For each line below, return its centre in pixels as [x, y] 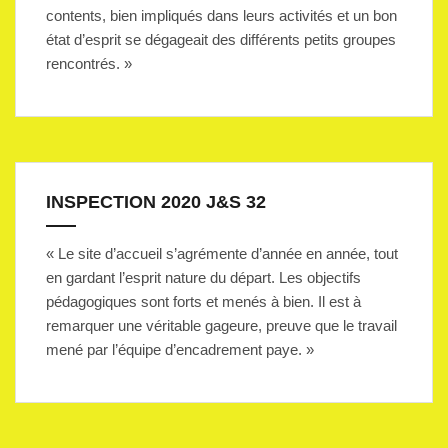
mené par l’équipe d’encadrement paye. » [180, 349]
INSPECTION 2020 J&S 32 [156, 202]
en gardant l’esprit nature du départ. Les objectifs [203, 277]
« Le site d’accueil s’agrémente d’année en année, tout [222, 253]
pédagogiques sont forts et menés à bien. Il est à [203, 301]
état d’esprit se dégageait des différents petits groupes [221, 39]
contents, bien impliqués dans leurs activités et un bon [221, 15]
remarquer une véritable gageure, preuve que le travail [221, 325]
